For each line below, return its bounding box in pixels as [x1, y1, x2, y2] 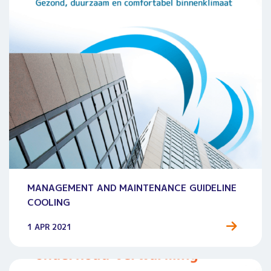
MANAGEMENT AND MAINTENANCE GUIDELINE [27, 181, 237, 194]
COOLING [27, 195, 70, 209]
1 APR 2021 [27, 221, 71, 232]
